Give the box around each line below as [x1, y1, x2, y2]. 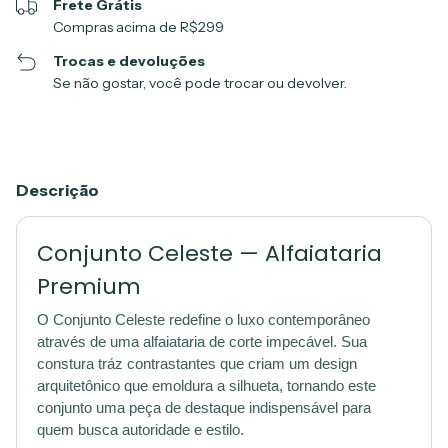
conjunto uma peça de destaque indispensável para [37, 400, 371, 416]
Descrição [16, 180, 99, 200]
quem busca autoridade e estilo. [37, 422, 244, 438]
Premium [37, 271, 141, 302]
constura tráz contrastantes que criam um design [37, 356, 357, 372]
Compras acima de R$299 [53, 18, 225, 36]
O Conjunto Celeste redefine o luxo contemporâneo [37, 312, 370, 328]
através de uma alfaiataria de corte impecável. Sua [37, 334, 367, 350]
